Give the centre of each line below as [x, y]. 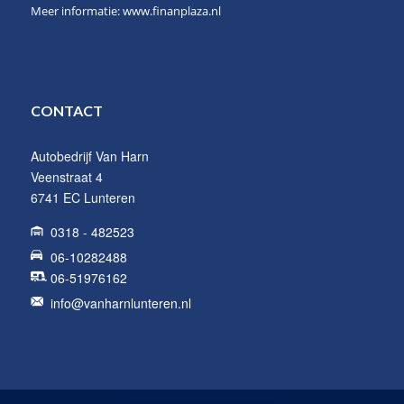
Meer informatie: [76, 10]
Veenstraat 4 [66, 176]
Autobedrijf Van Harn [89, 156]
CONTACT [66, 110]
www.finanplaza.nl [171, 10]
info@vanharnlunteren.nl [120, 303]
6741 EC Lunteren [83, 197]
